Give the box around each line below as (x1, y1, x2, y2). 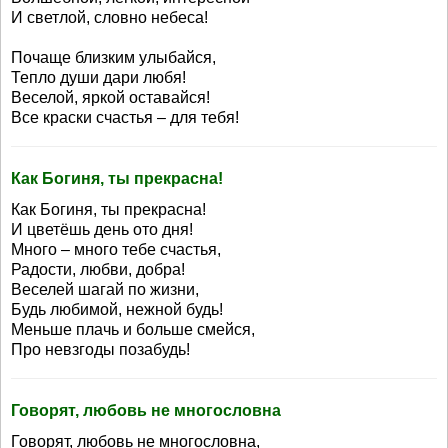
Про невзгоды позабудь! (11, 341, 190, 358)
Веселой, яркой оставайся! (11, 89, 210, 106)
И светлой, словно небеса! (11, 9, 208, 26)
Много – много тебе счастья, (11, 241, 221, 258)
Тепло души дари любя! (11, 69, 186, 86)
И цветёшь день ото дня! (11, 221, 193, 238)
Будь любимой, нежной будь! (11, 301, 223, 318)
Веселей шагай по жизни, (11, 281, 199, 298)
